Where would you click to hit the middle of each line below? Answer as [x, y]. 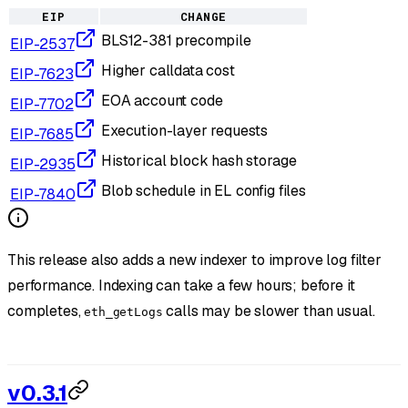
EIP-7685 [42, 135]
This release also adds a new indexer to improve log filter [194, 260]
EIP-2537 [42, 45]
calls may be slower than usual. [269, 311]
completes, [46, 311]
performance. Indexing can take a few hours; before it [181, 286]
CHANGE [204, 17]
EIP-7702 [42, 105]
